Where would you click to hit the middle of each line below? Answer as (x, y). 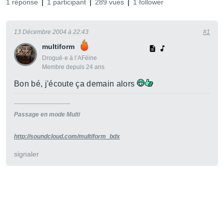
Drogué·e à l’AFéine (69, 58)
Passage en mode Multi (47, 114)
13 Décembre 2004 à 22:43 (51, 32)
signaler (26, 154)
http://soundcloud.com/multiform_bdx (67, 136)
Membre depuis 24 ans (73, 67)
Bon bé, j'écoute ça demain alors (75, 84)
